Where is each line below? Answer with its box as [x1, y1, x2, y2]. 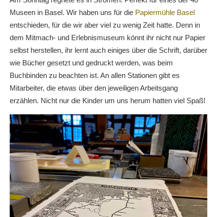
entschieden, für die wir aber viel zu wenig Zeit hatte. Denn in [10, 21, 200, 30]
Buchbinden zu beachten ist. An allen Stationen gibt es [10, 71, 180, 80]
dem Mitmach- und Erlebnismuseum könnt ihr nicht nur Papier [10, 33, 205, 42]
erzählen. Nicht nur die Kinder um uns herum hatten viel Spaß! [10, 96, 205, 105]
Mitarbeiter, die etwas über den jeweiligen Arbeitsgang [10, 84, 178, 93]
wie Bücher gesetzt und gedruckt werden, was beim [10, 59, 173, 67]
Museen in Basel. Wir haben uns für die [10, 8, 135, 17]
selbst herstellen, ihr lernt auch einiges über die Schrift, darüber [10, 46, 207, 55]
